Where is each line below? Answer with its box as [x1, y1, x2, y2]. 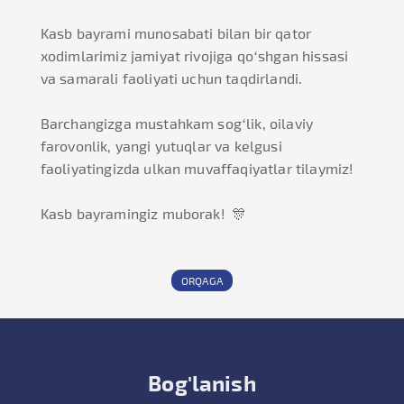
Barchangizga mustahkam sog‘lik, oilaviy [40, 115, 314, 133]
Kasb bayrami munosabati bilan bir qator [40, 24, 312, 42]
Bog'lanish [148, 370, 256, 397]
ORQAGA [181, 274, 223, 288]
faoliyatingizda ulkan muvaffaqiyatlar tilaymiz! [40, 160, 353, 178]
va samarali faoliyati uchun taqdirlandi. [40, 69, 303, 87]
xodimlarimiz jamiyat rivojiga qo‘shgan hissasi [40, 47, 349, 65]
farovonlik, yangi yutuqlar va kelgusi [40, 137, 282, 155]
